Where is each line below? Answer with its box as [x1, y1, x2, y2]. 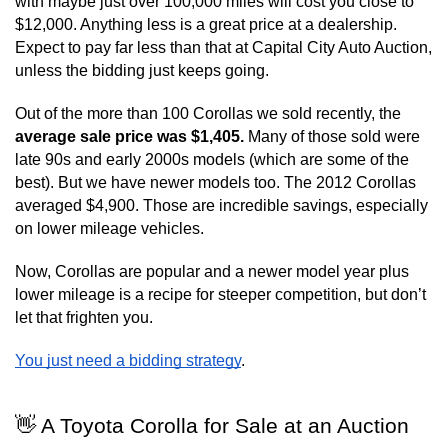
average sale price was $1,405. [15, 128, 248, 145]
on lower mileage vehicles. [15, 220, 204, 237]
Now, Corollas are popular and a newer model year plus [15, 263, 409, 280]
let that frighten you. [15, 309, 153, 326]
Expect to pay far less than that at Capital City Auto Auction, [15, 39, 432, 56]
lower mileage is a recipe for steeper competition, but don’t [15, 286, 426, 303]
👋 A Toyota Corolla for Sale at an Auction [15, 414, 409, 438]
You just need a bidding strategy [15, 352, 241, 369]
